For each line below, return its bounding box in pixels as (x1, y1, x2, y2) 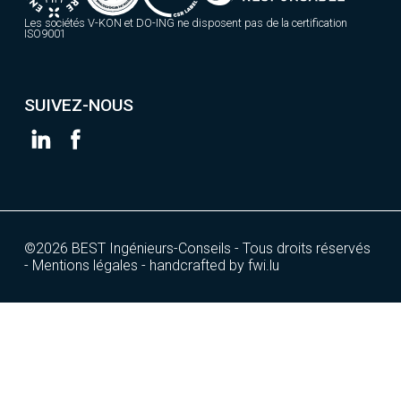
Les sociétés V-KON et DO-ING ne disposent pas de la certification (23, 15, 347, 30)
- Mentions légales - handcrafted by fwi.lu (23, 257, 279, 275)
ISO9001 (23, 26, 66, 40)
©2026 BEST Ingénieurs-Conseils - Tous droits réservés (23, 240, 371, 258)
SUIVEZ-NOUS (23, 94, 133, 115)
